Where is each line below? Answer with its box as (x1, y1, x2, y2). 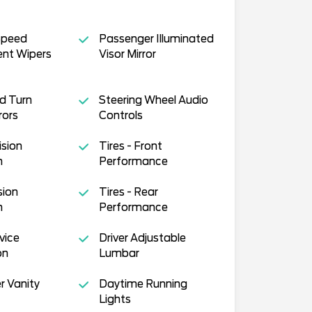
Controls (98, 109, 143, 122)
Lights (98, 292, 131, 306)
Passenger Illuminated (98, 32, 214, 45)
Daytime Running (98, 277, 187, 290)
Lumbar (98, 247, 139, 260)
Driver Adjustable (98, 231, 186, 244)
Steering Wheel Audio (98, 93, 208, 107)
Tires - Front (98, 139, 162, 153)
